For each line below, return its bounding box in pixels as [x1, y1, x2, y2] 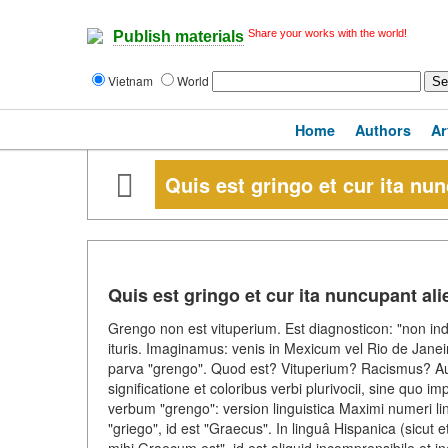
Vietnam [108, 72, 156, 89]
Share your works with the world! [248, 27, 407, 39]
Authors [355, 120, 411, 140]
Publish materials [113, 28, 244, 46]
